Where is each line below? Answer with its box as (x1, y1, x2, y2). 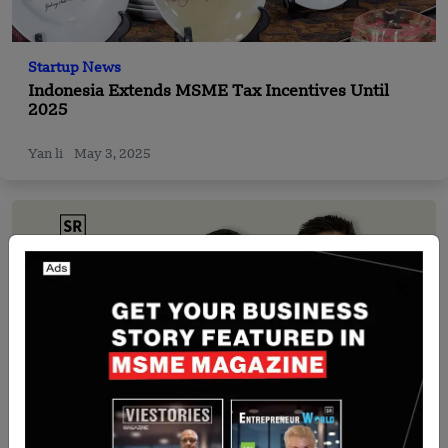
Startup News (28, 60, 121, 76)
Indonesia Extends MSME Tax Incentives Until (28, 83, 389, 100)
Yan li (28, 147, 66, 161)
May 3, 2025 (74, 147, 151, 161)
